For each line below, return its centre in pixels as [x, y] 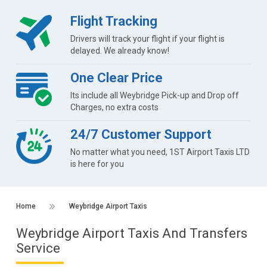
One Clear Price [116, 77]
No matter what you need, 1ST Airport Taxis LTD [160, 152]
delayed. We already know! [119, 50]
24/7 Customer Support [141, 134]
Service [38, 248]
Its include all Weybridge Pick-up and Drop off [154, 95]
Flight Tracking [114, 21]
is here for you [97, 164]
